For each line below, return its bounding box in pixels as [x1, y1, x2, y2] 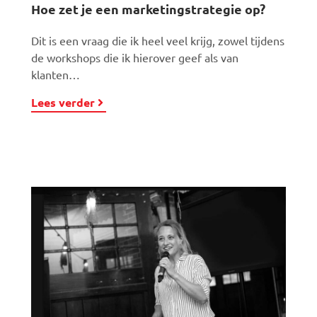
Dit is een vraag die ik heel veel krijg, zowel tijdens [31, 33, 284, 47]
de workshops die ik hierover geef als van [31, 50, 238, 64]
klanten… [31, 67, 80, 81]
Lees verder [31, 95, 95, 110]
